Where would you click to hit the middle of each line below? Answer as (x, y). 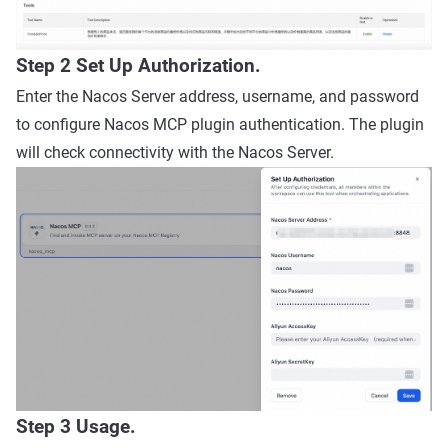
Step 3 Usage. (76, 426)
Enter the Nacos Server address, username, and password (217, 96)
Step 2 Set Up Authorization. (138, 65)
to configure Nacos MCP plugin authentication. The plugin (220, 124)
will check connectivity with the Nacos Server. (175, 152)
